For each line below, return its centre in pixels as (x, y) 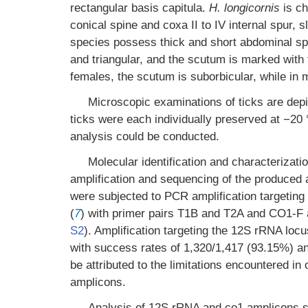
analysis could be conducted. (145, 136)
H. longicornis (244, 8)
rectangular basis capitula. (140, 8)
